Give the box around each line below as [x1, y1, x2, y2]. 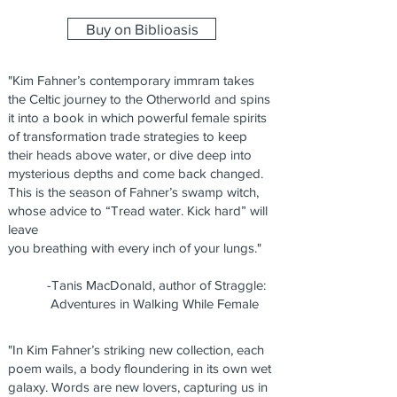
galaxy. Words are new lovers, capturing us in [8, 379, 268, 394]
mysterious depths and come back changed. [8, 166, 263, 181]
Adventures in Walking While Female [8, 296, 259, 311]
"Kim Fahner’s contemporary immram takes [8, 73, 254, 88]
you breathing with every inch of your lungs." [8, 240, 261, 255]
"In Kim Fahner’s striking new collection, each [8, 342, 264, 357]
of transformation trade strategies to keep [8, 128, 247, 144]
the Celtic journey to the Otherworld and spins [8, 91, 270, 106]
